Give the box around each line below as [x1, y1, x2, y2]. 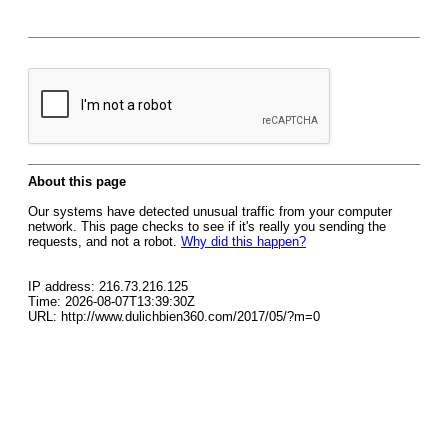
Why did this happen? [181, 234, 306, 249]
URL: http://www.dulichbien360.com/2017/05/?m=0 [28, 309, 320, 324]
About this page [28, 174, 126, 189]
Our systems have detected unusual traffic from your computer [28, 204, 392, 219]
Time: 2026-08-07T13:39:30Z [28, 294, 195, 309]
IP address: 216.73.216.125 [28, 279, 188, 294]
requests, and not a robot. [28, 234, 181, 249]
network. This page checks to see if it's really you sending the [28, 219, 386, 234]
